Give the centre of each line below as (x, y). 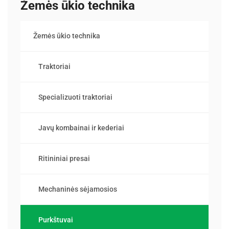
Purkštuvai (56, 220)
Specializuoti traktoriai (75, 97)
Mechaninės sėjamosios (78, 189)
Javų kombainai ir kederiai (81, 128)
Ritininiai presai (64, 158)
